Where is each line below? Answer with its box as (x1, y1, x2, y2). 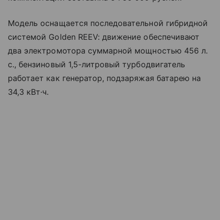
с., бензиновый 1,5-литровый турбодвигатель (8, 59, 186, 70)
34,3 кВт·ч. (8, 87, 49, 97)
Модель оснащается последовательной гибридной (8, 18, 208, 28)
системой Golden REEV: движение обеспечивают (8, 32, 200, 42)
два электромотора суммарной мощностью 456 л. (8, 46, 208, 56)
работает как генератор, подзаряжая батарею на (8, 73, 201, 83)
